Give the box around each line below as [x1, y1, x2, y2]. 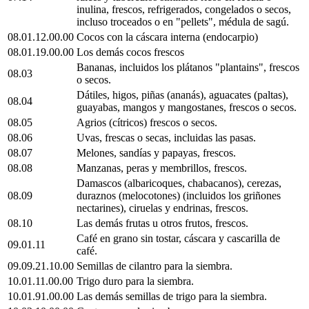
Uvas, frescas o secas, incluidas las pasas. [77, 131, 256, 143]
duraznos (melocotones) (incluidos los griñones [77, 189, 281, 201]
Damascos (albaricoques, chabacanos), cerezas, [77, 177, 281, 189]
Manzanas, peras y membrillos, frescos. [77, 161, 247, 174]
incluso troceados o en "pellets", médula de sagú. [77, 15, 289, 28]
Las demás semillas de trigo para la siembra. [77, 290, 267, 302]
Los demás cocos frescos [77, 46, 184, 58]
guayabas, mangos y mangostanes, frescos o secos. [77, 101, 297, 113]
